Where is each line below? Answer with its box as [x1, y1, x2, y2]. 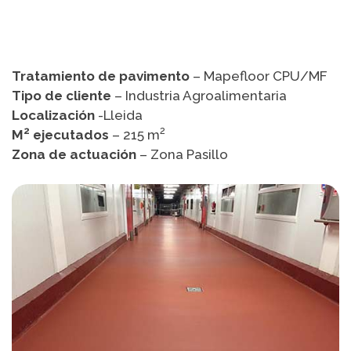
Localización [12, 107, 95, 123]
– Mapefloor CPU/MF [190, 67, 327, 84]
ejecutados [30, 126, 109, 143]
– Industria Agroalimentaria [111, 87, 287, 103]
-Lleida [95, 107, 143, 123]
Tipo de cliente [12, 87, 111, 103]
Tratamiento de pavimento [12, 67, 190, 84]
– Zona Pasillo [136, 146, 228, 162]
